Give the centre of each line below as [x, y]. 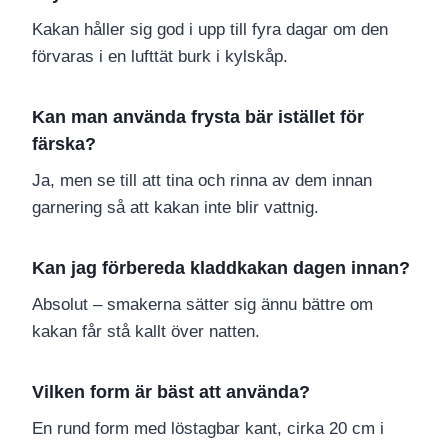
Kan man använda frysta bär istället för [198, 117]
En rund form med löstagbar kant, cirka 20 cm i [208, 429]
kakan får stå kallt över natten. [146, 332]
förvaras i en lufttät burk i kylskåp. [160, 57]
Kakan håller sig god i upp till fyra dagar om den [210, 30]
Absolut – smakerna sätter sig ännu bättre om [202, 305]
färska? [64, 144]
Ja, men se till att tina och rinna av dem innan [202, 181]
